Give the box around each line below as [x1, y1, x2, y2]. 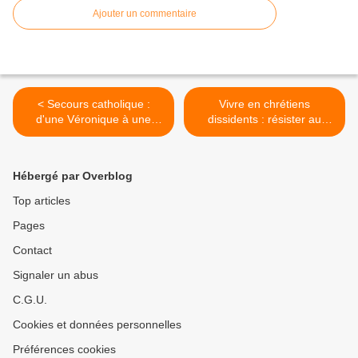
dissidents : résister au [208, 113, 321, 126]
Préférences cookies [13, 343, 116, 356]
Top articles [13, 194, 70, 208]
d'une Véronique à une [36, 113, 151, 126]
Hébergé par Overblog [13, 169, 133, 183]
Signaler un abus [13, 268, 98, 282]
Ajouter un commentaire [93, 8, 197, 20]
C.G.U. [13, 293, 47, 307]
